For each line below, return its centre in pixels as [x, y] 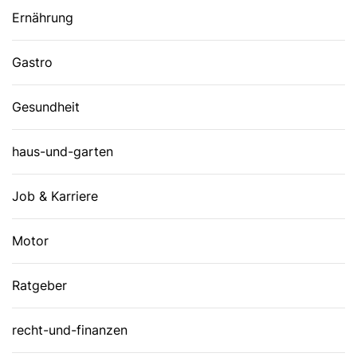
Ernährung [43, 18]
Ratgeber [39, 286]
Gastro [32, 63]
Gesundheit [46, 107]
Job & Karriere [55, 196]
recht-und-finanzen [70, 330]
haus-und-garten [63, 152]
